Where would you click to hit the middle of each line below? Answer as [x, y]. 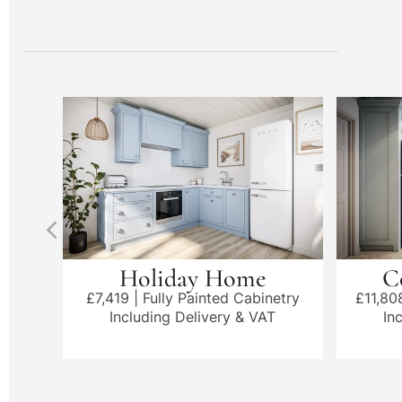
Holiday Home [192, 279]
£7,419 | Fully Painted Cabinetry [192, 298]
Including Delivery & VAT [193, 317]
